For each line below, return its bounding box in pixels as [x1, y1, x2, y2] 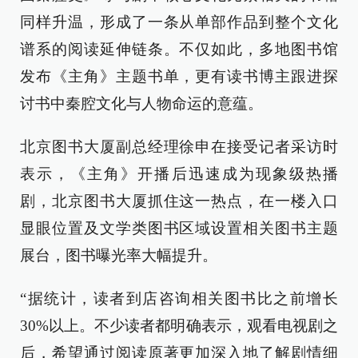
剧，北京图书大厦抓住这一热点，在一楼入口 [20, 193, 338, 210]
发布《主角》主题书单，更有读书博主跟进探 [20, 68, 338, 86]
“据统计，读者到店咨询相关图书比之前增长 [20, 290, 338, 308]
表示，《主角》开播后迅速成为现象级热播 [20, 165, 338, 183]
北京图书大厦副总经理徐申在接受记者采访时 [20, 138, 338, 156]
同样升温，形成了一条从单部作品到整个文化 [20, 14, 338, 31]
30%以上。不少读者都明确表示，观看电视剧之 [20, 317, 338, 335]
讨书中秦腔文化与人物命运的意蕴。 [20, 95, 263, 113]
